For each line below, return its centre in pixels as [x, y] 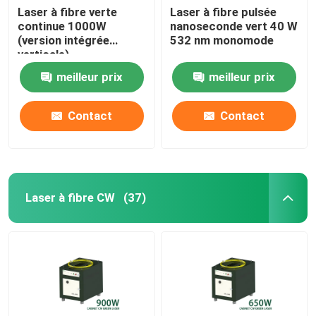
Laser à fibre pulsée [224, 12]
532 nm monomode [222, 40]
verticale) [44, 54]
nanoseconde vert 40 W [234, 26]
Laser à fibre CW [70, 197]
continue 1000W [62, 26]
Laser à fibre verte [68, 12]
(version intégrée [64, 40]
